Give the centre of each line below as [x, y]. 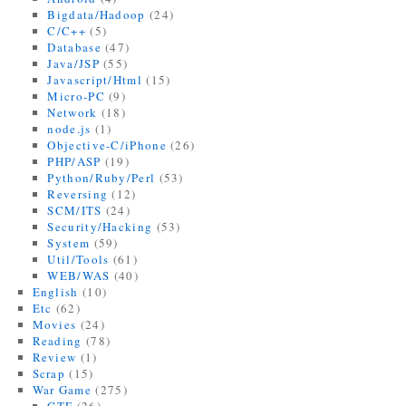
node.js [69, 129]
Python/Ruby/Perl [101, 178]
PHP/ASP [74, 161]
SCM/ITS [75, 210]
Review [54, 357]
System [69, 243]
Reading [57, 341]
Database [74, 47]
